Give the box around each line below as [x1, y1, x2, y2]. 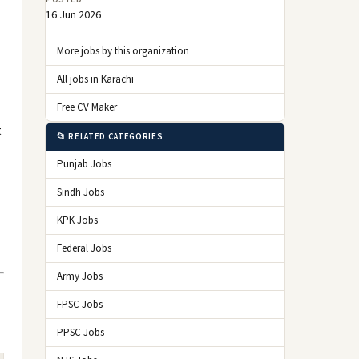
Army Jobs [57, 269, 103, 284]
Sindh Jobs [57, 185, 104, 200]
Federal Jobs [57, 241, 111, 256]
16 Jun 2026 [46, 7, 101, 23]
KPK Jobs [57, 213, 98, 228]
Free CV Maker [57, 100, 117, 115]
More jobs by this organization [57, 44, 189, 58]
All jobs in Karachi [57, 72, 134, 87]
